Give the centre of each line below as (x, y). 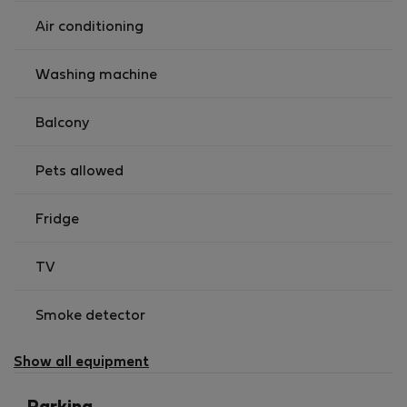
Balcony (62, 124)
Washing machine (96, 75)
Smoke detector (90, 316)
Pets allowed (79, 172)
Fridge (57, 220)
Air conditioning (89, 27)
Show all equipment (81, 362)
